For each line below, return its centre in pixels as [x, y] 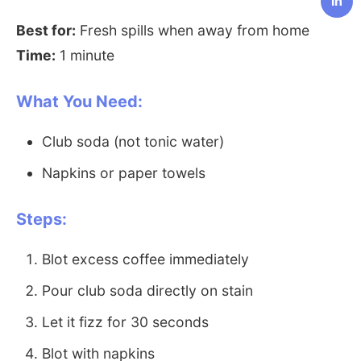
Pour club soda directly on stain [147, 290]
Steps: [41, 219]
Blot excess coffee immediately [145, 259]
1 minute [85, 55]
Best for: [46, 30]
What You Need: [79, 102]
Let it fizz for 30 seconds [125, 322]
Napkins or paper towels [124, 173]
